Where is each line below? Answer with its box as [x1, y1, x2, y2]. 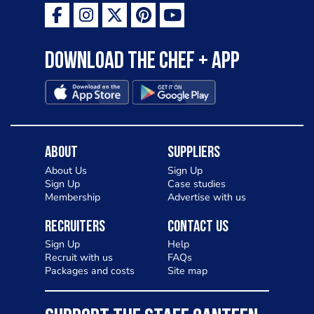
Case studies [168, 177, 226, 191]
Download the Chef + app [45, 49, 240, 74]
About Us [45, 163, 87, 177]
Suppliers [168, 145, 220, 162]
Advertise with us [168, 190, 246, 204]
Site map [168, 264, 207, 278]
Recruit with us [45, 251, 113, 265]
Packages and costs [45, 264, 135, 278]
